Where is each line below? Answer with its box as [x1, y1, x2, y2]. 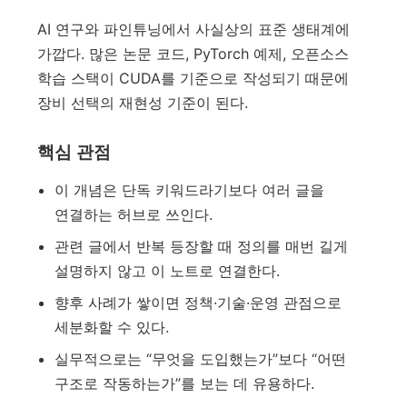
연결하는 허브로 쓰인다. [54, 204, 213, 223]
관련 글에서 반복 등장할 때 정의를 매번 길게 [54, 236, 348, 255]
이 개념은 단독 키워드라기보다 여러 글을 [54, 180, 324, 199]
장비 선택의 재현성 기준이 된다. [37, 94, 249, 113]
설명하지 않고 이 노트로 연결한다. [54, 261, 280, 280]
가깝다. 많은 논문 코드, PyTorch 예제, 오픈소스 [37, 45, 350, 64]
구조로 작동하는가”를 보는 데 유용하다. [54, 373, 314, 392]
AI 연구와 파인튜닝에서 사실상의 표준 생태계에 [37, 20, 351, 39]
